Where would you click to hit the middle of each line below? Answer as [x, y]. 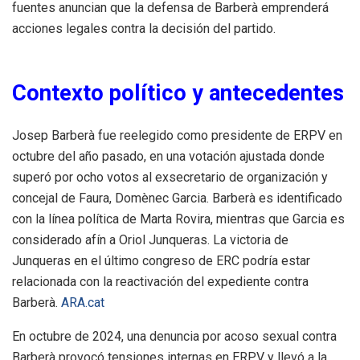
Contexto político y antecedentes [178, 93]
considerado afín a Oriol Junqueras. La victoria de [150, 239]
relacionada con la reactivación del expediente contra [160, 281]
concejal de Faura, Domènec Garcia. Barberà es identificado [177, 198]
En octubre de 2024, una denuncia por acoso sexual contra [174, 336]
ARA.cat [83, 302]
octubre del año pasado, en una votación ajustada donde [168, 156]
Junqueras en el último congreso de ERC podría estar [161, 260]
